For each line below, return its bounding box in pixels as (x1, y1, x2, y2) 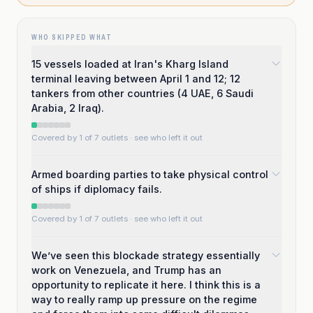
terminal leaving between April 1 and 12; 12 (31, 73, 240, 85)
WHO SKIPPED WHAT (31, 33, 112, 42)
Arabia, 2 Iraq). (31, 102, 104, 114)
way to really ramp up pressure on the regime (31, 293, 257, 305)
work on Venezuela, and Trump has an (31, 264, 221, 276)
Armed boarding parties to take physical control (31, 168, 268, 180)
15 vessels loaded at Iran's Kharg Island (31, 58, 228, 70)
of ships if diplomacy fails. (31, 183, 162, 195)
